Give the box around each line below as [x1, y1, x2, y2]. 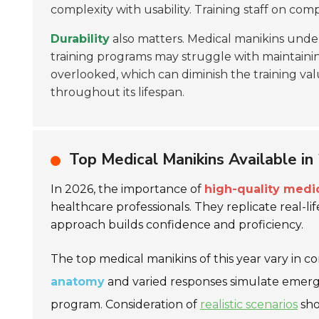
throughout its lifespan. [51, 85, 184, 99]
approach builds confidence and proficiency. [51, 218, 303, 231]
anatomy [51, 275, 105, 288]
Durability [51, 32, 110, 46]
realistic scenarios [200, 298, 298, 311]
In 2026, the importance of [51, 182, 204, 196]
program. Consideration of [51, 298, 200, 311]
